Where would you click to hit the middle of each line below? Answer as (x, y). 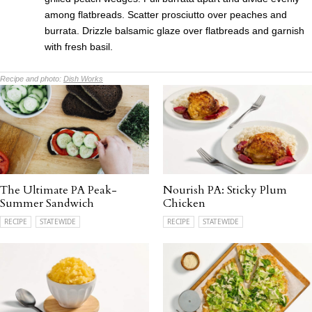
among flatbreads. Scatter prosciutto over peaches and (166, 14)
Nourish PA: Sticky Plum (225, 190)
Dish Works (83, 78)
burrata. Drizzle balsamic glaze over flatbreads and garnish (174, 30)
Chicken (184, 204)
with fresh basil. (79, 46)
